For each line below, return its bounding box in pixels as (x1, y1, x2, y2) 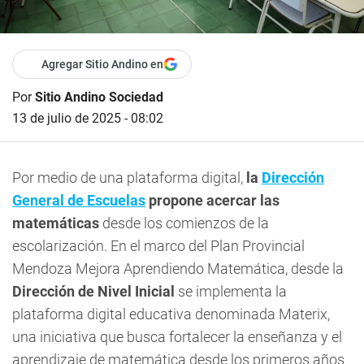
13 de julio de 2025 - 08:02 (12, 110, 163, 126)
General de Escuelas (12, 191, 145, 209)
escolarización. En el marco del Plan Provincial (12, 236, 305, 254)
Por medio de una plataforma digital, (12, 168, 246, 186)
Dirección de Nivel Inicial (12, 282, 175, 300)
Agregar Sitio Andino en (41, 57, 163, 71)
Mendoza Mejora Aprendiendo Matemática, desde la (12, 259, 344, 277)
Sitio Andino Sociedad (35, 89, 163, 105)
